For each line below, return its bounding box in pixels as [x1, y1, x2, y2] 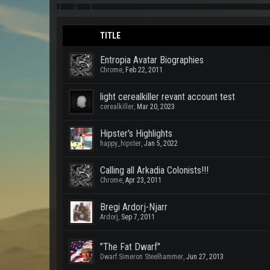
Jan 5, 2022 [144, 139, 178, 148]
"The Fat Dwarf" [100, 241, 160, 253]
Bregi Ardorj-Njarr [100, 201, 168, 213]
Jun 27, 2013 [186, 253, 224, 261]
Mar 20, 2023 [137, 102, 175, 111]
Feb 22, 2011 [125, 66, 163, 74]
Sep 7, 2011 [121, 213, 155, 221]
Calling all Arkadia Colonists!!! [100, 165, 209, 176]
